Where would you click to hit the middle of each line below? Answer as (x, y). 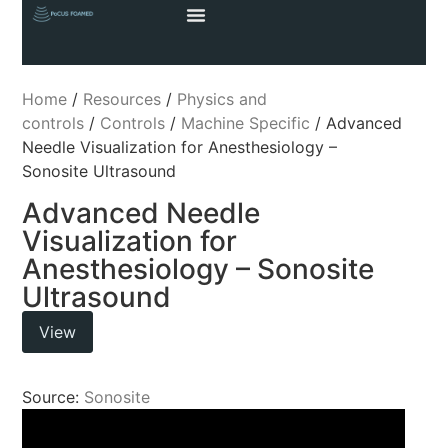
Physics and (222, 99)
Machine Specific (246, 123)
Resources (122, 99)
